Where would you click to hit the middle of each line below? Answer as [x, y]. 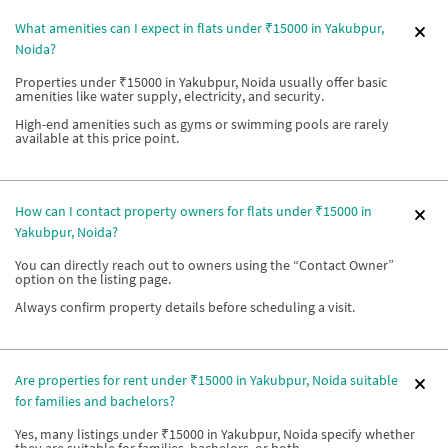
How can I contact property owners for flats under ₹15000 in [193, 211]
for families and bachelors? [95, 401]
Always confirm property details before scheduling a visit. [185, 307]
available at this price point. [97, 138]
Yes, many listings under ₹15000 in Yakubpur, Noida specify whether [215, 434]
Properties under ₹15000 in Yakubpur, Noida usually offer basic [201, 82]
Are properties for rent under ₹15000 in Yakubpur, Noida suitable [206, 380]
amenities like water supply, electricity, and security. [169, 96]
